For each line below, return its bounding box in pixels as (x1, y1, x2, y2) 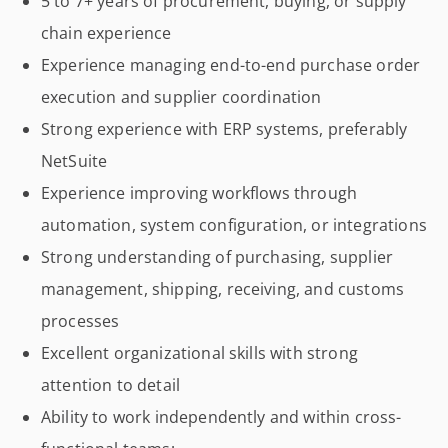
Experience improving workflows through (41, 182, 358, 204)
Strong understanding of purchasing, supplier (41, 246, 394, 268)
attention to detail (41, 374, 181, 396)
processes (41, 310, 120, 332)
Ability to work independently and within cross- (41, 406, 402, 428)
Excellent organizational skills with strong (41, 342, 358, 364)
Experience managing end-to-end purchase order (41, 54, 421, 76)
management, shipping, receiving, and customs (41, 278, 405, 300)
